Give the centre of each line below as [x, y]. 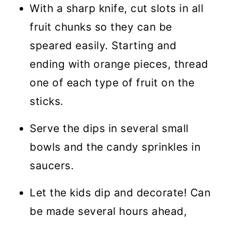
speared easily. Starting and [103, 45]
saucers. [52, 165]
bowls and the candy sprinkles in [115, 147]
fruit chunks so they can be [101, 27]
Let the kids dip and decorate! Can [120, 192]
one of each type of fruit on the [112, 82]
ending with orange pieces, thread [119, 64]
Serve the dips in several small [109, 128]
